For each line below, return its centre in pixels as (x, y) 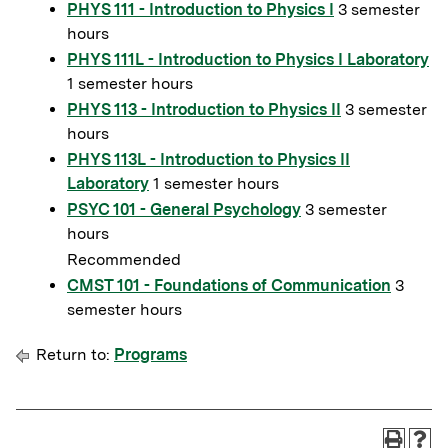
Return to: (73, 354)
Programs (150, 354)
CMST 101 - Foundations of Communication (229, 285)
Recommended (124, 259)
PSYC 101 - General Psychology (184, 209)
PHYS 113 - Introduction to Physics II (204, 109)
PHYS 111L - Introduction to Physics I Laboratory (248, 59)
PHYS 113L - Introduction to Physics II (208, 159)
